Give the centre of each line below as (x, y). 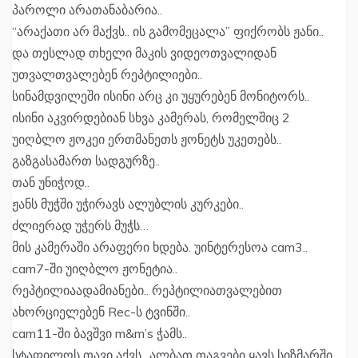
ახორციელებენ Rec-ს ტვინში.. (101, 312)
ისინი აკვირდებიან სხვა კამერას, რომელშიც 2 (151, 118)
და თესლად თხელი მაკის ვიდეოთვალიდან (144, 53)
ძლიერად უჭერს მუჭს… (80, 226)
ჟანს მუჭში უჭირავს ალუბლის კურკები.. (128, 204)
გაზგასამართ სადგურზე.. (86, 161)
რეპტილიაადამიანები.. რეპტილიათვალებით (147, 290)
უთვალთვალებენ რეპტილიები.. (107, 75)
